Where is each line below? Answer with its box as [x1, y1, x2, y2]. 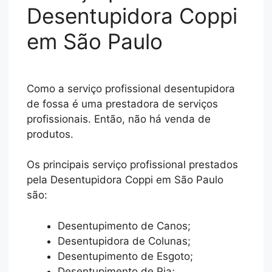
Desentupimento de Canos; [58, 219, 191, 232]
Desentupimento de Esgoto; [58, 250, 194, 262]
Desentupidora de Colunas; [58, 234, 191, 247]
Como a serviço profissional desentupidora [27, 82, 236, 95]
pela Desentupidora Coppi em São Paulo [27, 174, 224, 186]
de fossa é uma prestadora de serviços [27, 97, 219, 110]
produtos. [27, 127, 74, 140]
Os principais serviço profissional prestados [27, 158, 239, 171]
